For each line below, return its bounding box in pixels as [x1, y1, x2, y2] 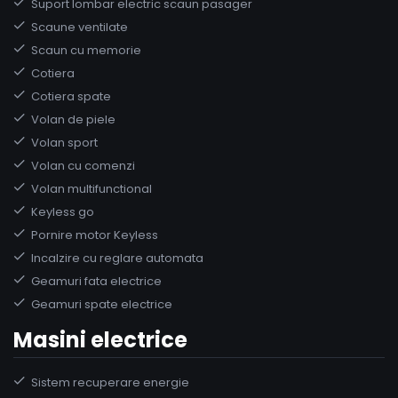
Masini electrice [13, 324, 187, 354]
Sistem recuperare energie [31, 373, 189, 391]
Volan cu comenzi [31, 156, 135, 174]
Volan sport [31, 133, 98, 151]
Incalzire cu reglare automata [31, 249, 203, 267]
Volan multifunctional [31, 179, 152, 197]
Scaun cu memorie [31, 41, 141, 59]
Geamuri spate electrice [31, 295, 172, 313]
